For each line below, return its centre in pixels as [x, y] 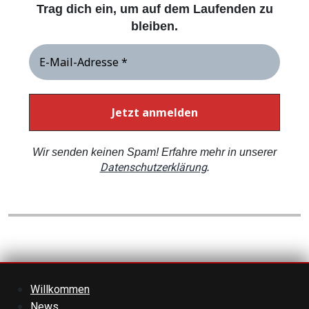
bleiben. [154, 27]
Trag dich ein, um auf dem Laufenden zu [154, 9]
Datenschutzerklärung [153, 168]
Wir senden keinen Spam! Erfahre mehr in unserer [154, 152]
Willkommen [60, 290]
